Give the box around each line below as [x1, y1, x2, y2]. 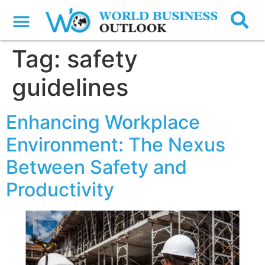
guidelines [12, 73, 128, 102]
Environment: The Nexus [6, 133, 225, 157]
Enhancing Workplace [6, 111, 200, 134]
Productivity [6, 178, 114, 202]
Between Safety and [6, 156, 187, 179]
